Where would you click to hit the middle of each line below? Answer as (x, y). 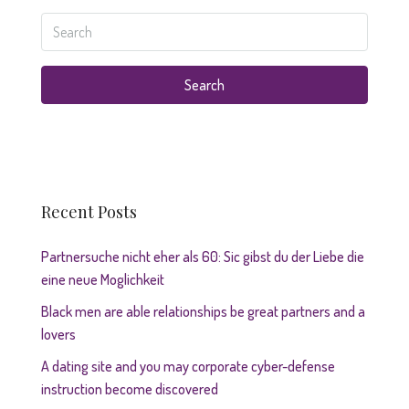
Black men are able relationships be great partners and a (203, 311)
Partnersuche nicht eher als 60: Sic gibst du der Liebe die (203, 257)
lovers (58, 334)
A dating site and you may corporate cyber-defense (188, 366)
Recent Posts (89, 212)
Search (204, 85)
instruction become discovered (130, 389)
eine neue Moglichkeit (103, 279)
